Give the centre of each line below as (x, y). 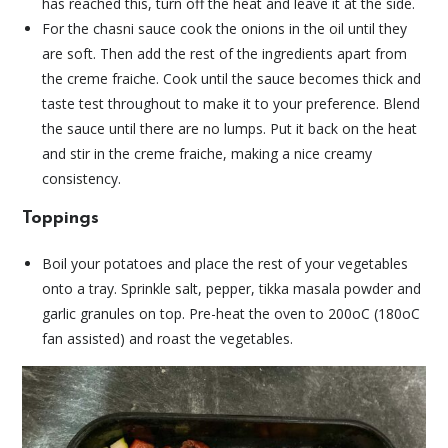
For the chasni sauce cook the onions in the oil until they (225, 28)
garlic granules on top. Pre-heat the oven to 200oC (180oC (231, 313)
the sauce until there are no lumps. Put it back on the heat (230, 128)
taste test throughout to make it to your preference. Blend (231, 103)
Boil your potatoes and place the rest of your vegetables (225, 263)
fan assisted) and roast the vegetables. (168, 338)
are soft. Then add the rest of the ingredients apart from (225, 53)
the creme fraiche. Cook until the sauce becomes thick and (232, 78)
